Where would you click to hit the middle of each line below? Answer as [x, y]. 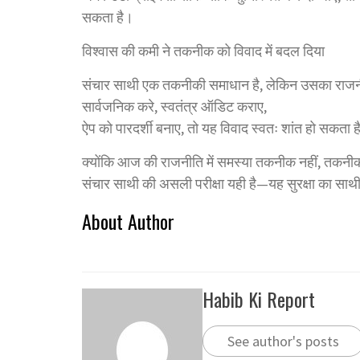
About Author [128, 221]
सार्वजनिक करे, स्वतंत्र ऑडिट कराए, [174, 106]
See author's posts [283, 341]
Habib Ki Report [259, 299]
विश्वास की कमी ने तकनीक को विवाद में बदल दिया [203, 51]
